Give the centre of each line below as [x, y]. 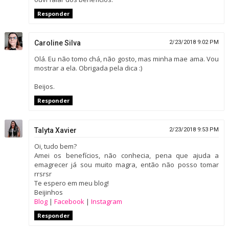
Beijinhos [48, 192]
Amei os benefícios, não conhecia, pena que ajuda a [127, 155]
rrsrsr [43, 174]
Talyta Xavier [55, 130]
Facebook [69, 201]
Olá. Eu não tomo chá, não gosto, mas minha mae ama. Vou [127, 59]
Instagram [106, 201]
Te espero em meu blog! [71, 183]
